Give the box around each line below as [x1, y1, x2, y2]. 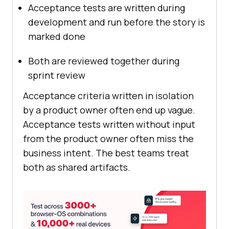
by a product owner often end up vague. [23, 103, 195, 116]
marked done [28, 30, 85, 42]
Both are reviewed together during [28, 54, 179, 67]
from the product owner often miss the [23, 132, 194, 145]
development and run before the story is [28, 15, 205, 28]
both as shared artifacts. [23, 161, 130, 173]
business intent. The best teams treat [23, 146, 189, 159]
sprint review [28, 68, 85, 81]
